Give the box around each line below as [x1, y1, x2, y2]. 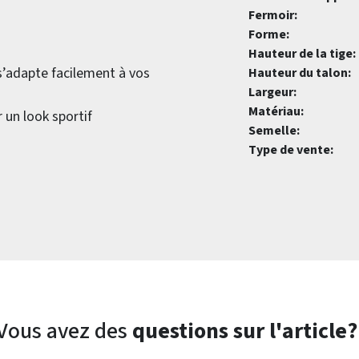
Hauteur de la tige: [248, 45, 356, 63]
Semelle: [248, 122, 300, 139]
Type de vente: [248, 141, 333, 159]
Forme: [248, 26, 289, 43]
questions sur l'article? [131, 315, 357, 347]
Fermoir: [248, 6, 297, 24]
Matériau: [248, 103, 304, 120]
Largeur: [248, 83, 296, 101]
